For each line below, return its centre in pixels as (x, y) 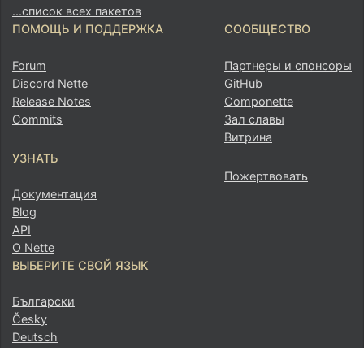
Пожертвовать (266, 175)
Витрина (248, 136)
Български (43, 301)
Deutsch (35, 337)
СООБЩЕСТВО (267, 29)
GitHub (243, 83)
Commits (37, 119)
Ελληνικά (38, 355)
